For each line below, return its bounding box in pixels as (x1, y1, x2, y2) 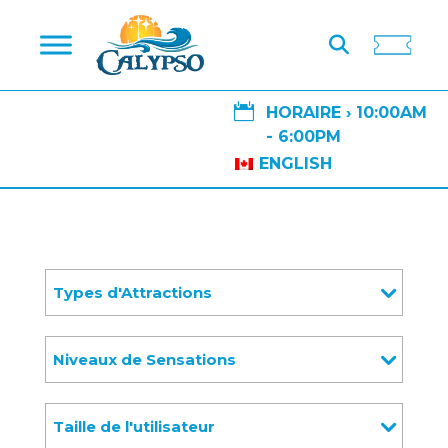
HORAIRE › (266, 103, 357, 122)
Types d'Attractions (53, 282, 213, 302)
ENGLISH (259, 153, 333, 173)
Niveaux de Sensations (53, 349, 237, 369)
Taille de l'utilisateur (53, 416, 216, 436)
